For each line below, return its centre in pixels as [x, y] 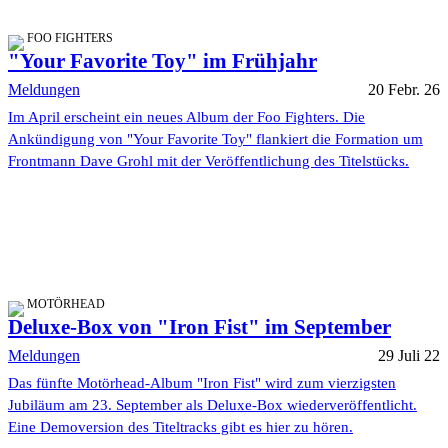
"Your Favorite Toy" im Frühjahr [162, 60]
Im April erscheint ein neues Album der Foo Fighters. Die [186, 116]
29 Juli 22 [409, 355]
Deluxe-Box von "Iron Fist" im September [199, 326]
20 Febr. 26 [404, 89]
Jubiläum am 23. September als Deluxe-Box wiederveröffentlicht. [212, 404]
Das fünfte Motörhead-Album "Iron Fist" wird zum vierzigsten [202, 382]
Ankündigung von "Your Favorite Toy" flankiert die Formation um [215, 138]
